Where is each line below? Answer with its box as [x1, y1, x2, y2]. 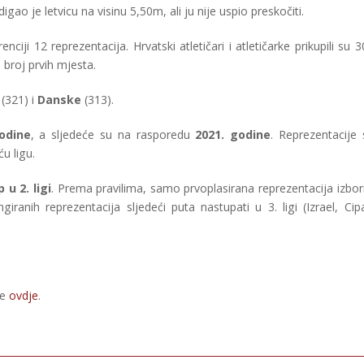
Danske [37, 92, 81, 108]
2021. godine [195, 127, 271, 143]
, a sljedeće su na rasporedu [30, 127, 196, 143]
